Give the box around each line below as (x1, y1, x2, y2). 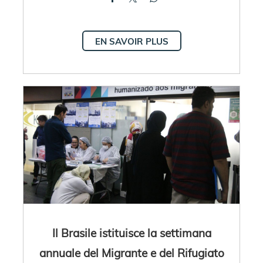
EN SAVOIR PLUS (95, 35, 168, 48)
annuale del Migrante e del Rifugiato (39, 245, 224, 261)
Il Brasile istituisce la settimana (52, 225, 211, 241)
